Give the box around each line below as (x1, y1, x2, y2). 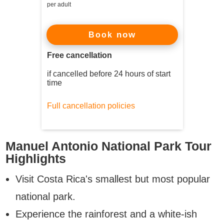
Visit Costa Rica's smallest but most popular (15, 173, 210, 184)
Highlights (5, 151, 66, 165)
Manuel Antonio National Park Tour (5, 138, 211, 153)
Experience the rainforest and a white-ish (15, 208, 197, 219)
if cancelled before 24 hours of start (46, 69, 170, 78)
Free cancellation (46, 50, 112, 59)
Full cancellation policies (46, 101, 135, 110)
